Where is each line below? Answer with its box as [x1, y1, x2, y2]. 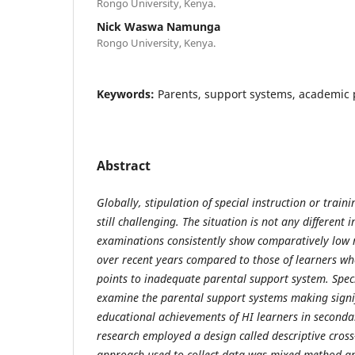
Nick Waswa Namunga [97, 18, 220, 34]
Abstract [97, 156, 151, 174]
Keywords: [97, 86, 158, 101]
